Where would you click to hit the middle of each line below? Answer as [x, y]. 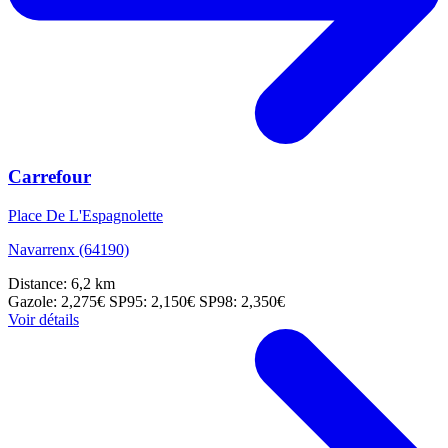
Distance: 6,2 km [61, 284]
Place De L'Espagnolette [85, 216]
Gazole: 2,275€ [58, 302]
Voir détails [43, 320]
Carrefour [49, 177]
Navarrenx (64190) [68, 250]
